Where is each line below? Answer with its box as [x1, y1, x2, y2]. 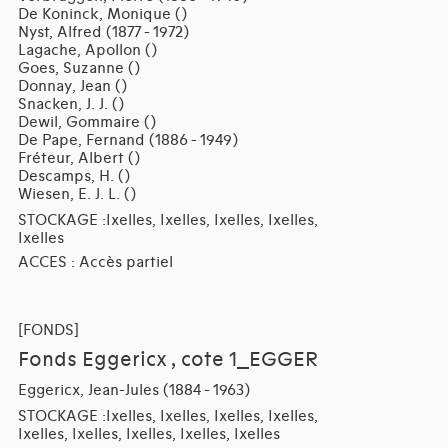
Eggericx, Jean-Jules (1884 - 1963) [17, 381, 250, 400]
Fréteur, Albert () [17, 149, 140, 168]
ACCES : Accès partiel [17, 253, 173, 272]
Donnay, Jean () [17, 77, 127, 96]
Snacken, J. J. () [17, 95, 124, 114]
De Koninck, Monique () [17, 5, 187, 24]
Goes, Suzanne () [17, 59, 140, 78]
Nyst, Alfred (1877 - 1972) [17, 23, 189, 42]
